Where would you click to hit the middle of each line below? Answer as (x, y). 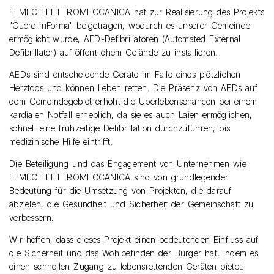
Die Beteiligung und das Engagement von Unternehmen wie (128, 164)
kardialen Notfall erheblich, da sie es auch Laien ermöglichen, (131, 115)
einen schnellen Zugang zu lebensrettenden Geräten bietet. (127, 267)
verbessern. (31, 218)
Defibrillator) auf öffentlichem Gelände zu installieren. (113, 53)
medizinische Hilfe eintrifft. (61, 142)
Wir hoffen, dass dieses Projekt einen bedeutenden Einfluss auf (134, 240)
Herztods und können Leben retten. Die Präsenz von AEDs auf (133, 88)
